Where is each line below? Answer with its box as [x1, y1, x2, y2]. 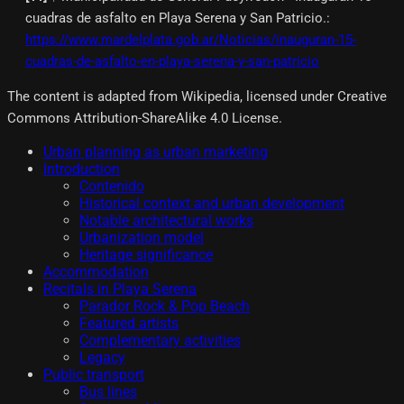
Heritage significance [79, 245, 213, 263]
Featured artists [79, 314, 179, 332]
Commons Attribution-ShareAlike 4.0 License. [7, 109, 282, 126]
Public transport [43, 365, 144, 383]
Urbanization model [79, 228, 204, 246]
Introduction [43, 160, 120, 178]
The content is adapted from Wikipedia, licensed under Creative [7, 87, 387, 105]
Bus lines [79, 382, 137, 400]
